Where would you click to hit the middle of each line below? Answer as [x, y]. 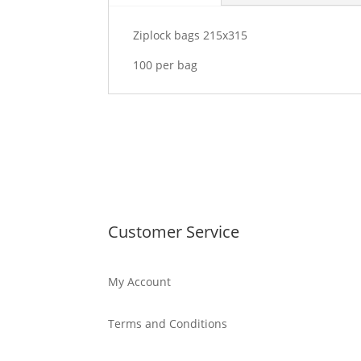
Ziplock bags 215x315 [191, 35]
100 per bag [166, 64]
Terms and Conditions [168, 324]
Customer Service [174, 231]
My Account [140, 281]
